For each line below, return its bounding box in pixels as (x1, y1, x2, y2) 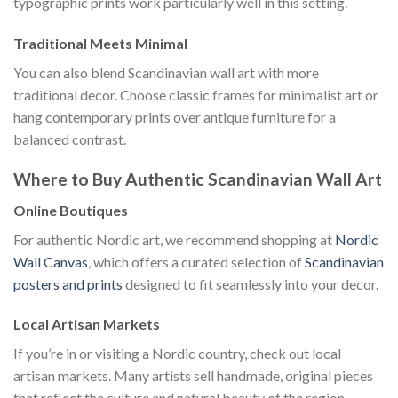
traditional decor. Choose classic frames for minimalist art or (13, 86, 378, 104)
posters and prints (13, 275, 123, 292)
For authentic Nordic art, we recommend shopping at (13, 230, 335, 248)
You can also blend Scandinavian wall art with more (13, 64, 319, 82)
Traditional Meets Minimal (13, 35, 187, 52)
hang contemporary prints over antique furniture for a (13, 108, 336, 126)
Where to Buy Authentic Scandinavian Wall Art (13, 168, 382, 189)
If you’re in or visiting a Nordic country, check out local (13, 345, 341, 362)
